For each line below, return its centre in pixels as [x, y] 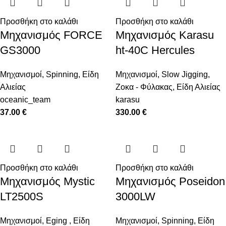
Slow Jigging [185, 75]
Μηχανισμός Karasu [165, 35]
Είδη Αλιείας [199, 87]
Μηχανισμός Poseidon [170, 182]
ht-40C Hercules [155, 50]
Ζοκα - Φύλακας [144, 87]
